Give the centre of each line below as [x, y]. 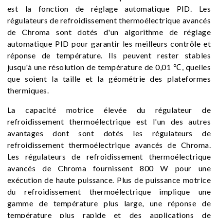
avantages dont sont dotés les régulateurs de [109, 133]
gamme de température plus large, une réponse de [109, 203]
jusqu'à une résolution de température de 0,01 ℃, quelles [109, 67]
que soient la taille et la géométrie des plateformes [109, 79]
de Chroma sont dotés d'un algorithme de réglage [109, 32]
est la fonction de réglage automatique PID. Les [109, 9]
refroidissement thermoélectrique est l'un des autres [109, 121]
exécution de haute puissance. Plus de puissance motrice [109, 180]
